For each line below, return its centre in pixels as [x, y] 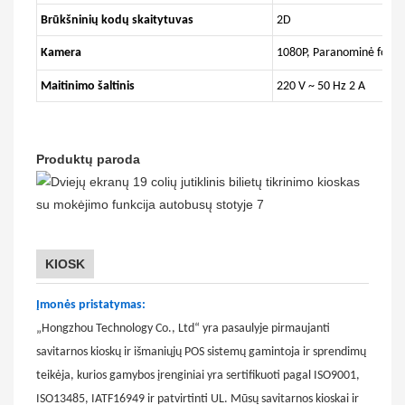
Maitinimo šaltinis [88, 86]
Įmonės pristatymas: [91, 305]
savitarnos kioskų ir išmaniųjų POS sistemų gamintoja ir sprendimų [201, 352]
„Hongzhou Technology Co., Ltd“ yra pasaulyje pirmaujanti [183, 328]
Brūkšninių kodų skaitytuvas [117, 20]
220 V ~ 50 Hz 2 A [321, 86]
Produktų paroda [88, 159]
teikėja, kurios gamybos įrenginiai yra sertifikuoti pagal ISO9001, [198, 375]
